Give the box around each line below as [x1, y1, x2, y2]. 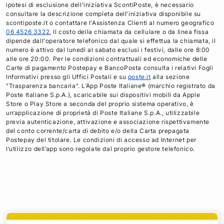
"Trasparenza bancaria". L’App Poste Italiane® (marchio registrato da [6, 82, 215, 89]
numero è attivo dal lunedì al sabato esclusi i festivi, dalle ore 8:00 [6, 46, 210, 53]
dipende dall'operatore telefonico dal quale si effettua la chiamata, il [6, 37, 216, 44]
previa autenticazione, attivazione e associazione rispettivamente [6, 118, 210, 125]
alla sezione [150, 73, 190, 80]
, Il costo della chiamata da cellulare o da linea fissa [49, 28, 209, 35]
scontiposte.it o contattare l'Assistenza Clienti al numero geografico [6, 19, 214, 26]
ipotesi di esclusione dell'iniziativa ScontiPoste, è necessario [6, 1, 194, 8]
